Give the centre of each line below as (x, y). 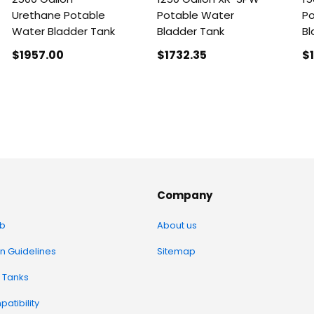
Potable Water (195, 15)
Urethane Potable (59, 15)
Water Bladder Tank (64, 31)
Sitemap (176, 251)
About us (177, 225)
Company (185, 195)
